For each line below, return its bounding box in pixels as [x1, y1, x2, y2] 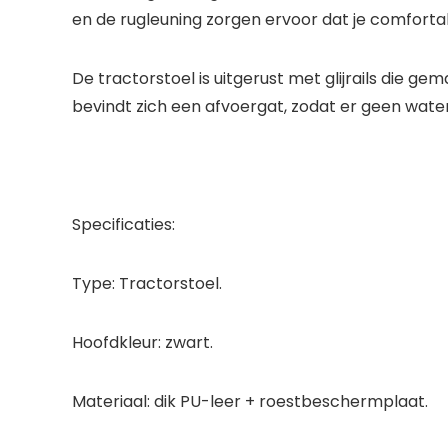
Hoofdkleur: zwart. [72, 331, 213, 354]
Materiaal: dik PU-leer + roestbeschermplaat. [72, 390, 428, 413]
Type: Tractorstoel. [72, 272, 222, 295]
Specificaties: [72, 213, 175, 236]
